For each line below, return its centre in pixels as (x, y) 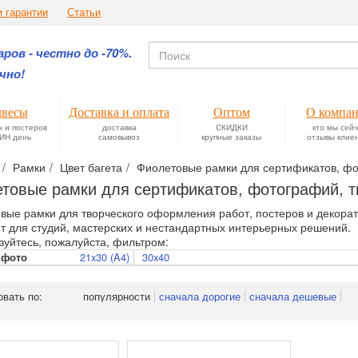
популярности (117, 296)
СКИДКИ (231, 127)
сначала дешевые (293, 296)
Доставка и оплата (119, 112)
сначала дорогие (200, 296)
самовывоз (119, 136)
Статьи (84, 12)
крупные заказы (231, 136)
